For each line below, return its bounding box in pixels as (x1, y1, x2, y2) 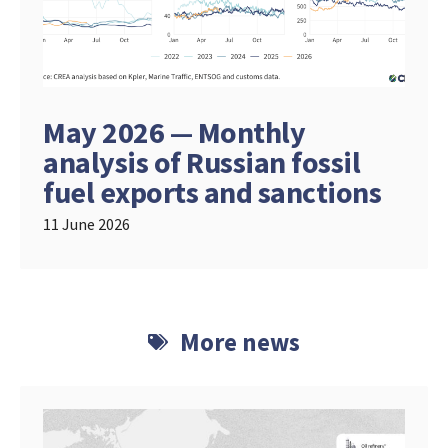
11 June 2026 (43, 213, 130, 234)
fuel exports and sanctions (43, 172, 381, 211)
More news (180, 325, 301, 358)
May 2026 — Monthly (43, 112, 305, 151)
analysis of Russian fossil (43, 142, 360, 181)
